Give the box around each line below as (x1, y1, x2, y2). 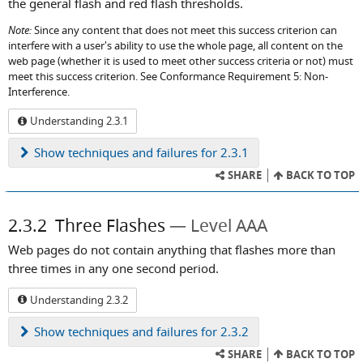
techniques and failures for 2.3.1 (65, 144, 249, 161)
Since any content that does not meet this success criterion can (32, 23, 337, 37)
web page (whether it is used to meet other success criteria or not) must (8, 53, 353, 68)
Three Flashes (55, 214, 165, 237)
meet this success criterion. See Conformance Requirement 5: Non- (8, 69, 328, 83)
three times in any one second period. (8, 260, 219, 277)
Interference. (8, 84, 70, 99)
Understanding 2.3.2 (28, 292, 128, 307)
